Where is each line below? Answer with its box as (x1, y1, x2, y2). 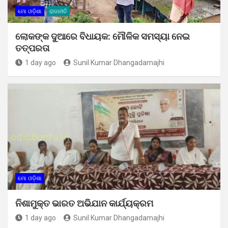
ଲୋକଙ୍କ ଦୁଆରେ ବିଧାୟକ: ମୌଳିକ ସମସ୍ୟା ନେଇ (15, 31, 190, 42)
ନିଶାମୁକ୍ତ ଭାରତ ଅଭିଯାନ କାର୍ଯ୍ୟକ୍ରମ (15, 197, 153, 209)
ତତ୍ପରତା (15, 42, 49, 53)
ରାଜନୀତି (49, 8, 67, 15)
